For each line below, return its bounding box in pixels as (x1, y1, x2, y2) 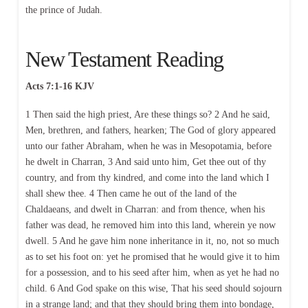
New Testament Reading (25, 47, 224, 72)
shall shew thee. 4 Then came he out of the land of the (25, 188, 236, 199)
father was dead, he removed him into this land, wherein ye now (25, 219, 276, 230)
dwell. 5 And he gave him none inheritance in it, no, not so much (25, 235, 279, 246)
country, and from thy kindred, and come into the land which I (25, 172, 269, 183)
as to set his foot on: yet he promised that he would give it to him (25, 251, 280, 262)
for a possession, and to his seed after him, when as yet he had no (25, 267, 279, 278)
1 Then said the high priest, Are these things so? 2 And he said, (25, 109, 270, 120)
